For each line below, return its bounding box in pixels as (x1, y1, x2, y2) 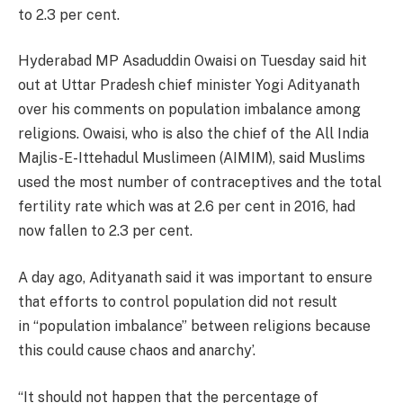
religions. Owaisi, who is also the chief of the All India (18, 125, 369, 143)
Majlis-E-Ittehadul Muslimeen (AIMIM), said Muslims (18, 149, 365, 167)
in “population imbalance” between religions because (18, 318, 371, 336)
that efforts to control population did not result (18, 293, 337, 311)
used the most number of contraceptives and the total (18, 174, 381, 192)
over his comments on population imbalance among (18, 101, 361, 119)
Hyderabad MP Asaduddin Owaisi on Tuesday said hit (18, 52, 367, 70)
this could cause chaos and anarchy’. (18, 342, 255, 360)
